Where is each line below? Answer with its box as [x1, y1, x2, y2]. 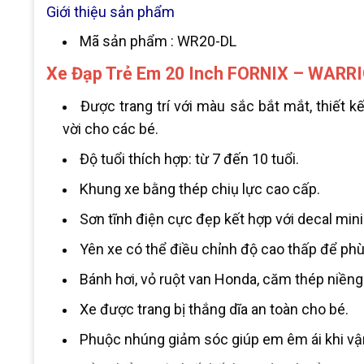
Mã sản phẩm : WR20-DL [79, 32, 236, 50]
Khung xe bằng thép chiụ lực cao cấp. [79, 180, 320, 197]
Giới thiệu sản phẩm [46, 3, 175, 20]
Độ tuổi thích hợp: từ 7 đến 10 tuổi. [79, 149, 299, 167]
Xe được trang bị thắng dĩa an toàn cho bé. [79, 300, 349, 318]
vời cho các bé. [62, 119, 158, 137]
